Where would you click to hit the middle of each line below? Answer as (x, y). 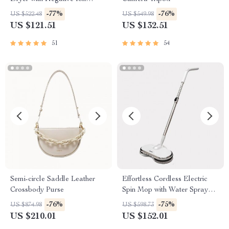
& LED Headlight (150, 201)
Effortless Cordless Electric (165, 179)
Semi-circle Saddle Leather (53, 179)
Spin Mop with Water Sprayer (168, 190)
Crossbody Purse (37, 190)
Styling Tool (29, 10)
